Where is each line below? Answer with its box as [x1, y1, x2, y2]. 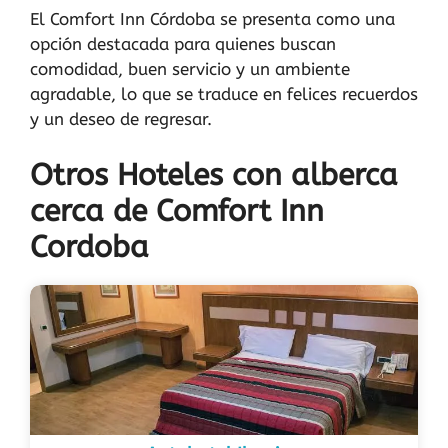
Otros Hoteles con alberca [30, 157, 398, 194]
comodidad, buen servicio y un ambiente [30, 58, 350, 79]
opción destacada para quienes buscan [30, 33, 336, 54]
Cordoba [30, 229, 149, 266]
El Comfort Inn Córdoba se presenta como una [30, 8, 395, 29]
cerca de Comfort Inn [30, 193, 324, 230]
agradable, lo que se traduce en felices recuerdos [30, 83, 418, 104]
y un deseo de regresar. [30, 108, 212, 129]
